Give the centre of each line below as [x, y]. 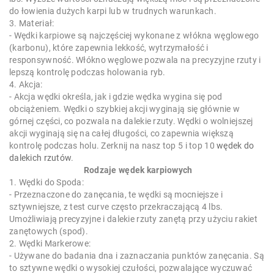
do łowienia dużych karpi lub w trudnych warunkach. [113, 11]
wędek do [235, 146]
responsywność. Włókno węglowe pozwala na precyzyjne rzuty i [135, 60]
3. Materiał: [32, 24]
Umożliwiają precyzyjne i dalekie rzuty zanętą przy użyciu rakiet [133, 219]
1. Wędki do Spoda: [47, 183]
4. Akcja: [26, 85]
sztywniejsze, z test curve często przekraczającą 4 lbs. [116, 207]
